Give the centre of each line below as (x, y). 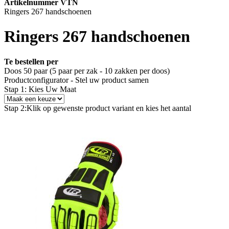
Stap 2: (15, 108)
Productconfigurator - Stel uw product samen (76, 80)
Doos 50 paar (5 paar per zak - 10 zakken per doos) (87, 71)
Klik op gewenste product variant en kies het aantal (109, 108)
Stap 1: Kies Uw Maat (40, 89)
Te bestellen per (31, 61)
